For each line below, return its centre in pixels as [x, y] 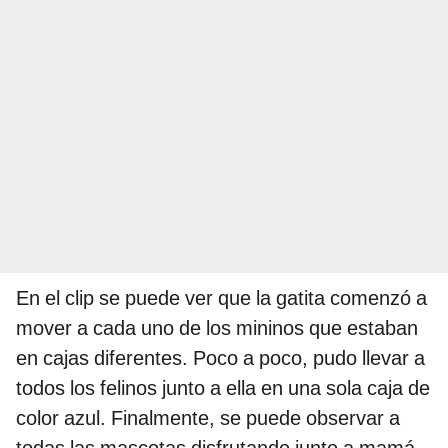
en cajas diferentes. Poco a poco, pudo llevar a [220, 358]
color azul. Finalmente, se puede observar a [208, 418]
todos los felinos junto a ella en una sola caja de [223, 388]
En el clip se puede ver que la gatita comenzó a [221, 298]
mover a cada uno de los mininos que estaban [217, 328]
